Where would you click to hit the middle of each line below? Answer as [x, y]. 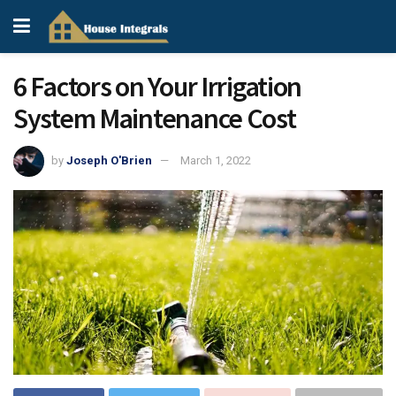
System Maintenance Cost [155, 118]
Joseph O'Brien [109, 160]
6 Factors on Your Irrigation [158, 87]
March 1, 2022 [216, 160]
